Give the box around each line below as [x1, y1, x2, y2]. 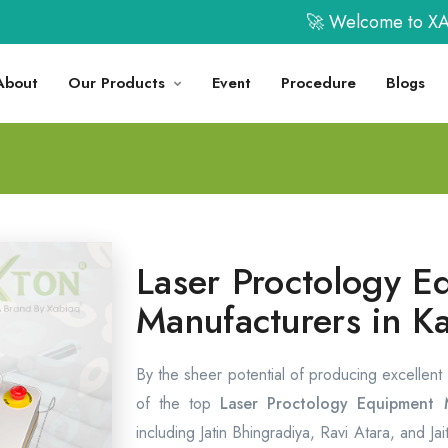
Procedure [281, 72, 356, 94]
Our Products [68, 72, 165, 94]
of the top [136, 392, 221, 415]
